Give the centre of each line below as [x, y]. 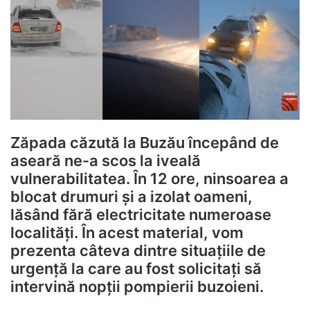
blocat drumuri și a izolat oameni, [131, 197]
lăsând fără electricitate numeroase [141, 215]
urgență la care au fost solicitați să [136, 269]
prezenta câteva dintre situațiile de [138, 251]
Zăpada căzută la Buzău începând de [145, 143]
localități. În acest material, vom [127, 233]
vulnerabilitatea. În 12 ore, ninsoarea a [149, 179]
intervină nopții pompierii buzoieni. [137, 287]
